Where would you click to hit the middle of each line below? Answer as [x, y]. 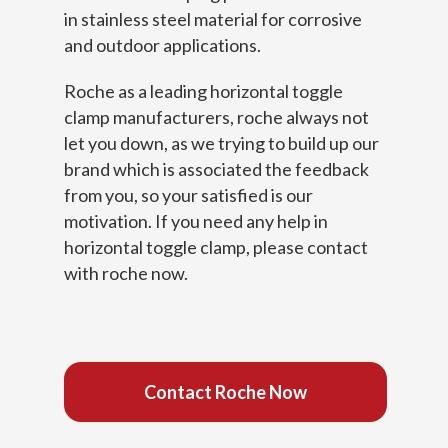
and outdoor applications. [162, 45]
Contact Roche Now [225, 392]
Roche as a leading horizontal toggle [203, 91]
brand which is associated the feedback [216, 169]
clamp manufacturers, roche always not [216, 117]
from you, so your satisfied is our [188, 195]
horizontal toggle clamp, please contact [216, 247]
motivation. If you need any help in [196, 221]
